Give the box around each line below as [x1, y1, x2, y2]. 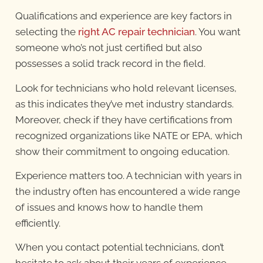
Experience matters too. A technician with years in [15, 170, 242, 182]
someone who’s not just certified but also [15, 42, 202, 54]
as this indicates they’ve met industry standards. [15, 97, 234, 110]
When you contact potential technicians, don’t [15, 241, 224, 254]
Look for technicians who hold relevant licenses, [15, 82, 237, 94]
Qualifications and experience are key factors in [15, 10, 232, 22]
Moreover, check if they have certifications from [15, 113, 232, 126]
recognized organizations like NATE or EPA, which [15, 129, 242, 141]
